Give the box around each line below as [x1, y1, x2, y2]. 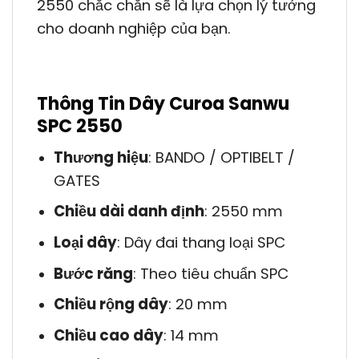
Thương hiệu [53, 147, 148, 167]
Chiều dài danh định [53, 201, 204, 222]
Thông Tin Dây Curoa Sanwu [37, 91, 289, 117]
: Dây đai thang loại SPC [116, 232, 285, 252]
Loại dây [53, 232, 117, 252]
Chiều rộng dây [53, 294, 168, 315]
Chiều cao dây [53, 325, 163, 345]
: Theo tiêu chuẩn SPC [132, 263, 288, 284]
